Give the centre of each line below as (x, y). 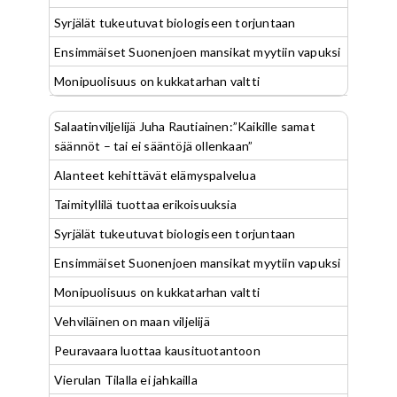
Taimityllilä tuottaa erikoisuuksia (145, 205)
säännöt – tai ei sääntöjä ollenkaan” (154, 146)
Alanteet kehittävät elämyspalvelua (155, 175)
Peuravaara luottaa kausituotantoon (157, 351)
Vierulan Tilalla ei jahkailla (126, 380)
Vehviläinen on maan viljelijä (132, 322)
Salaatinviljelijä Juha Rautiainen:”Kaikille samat (185, 127)
